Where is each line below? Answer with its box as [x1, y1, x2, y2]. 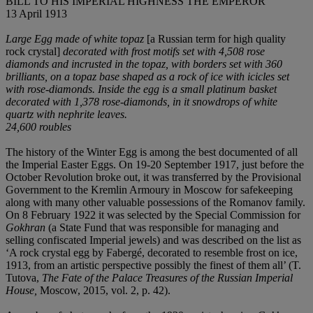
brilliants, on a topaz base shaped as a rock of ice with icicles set [6, 70, 289, 82]
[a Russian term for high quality [144, 32, 286, 45]
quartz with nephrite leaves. [6, 108, 127, 120]
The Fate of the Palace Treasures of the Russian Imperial [42, 271, 293, 284]
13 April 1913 [6, 7, 67, 20]
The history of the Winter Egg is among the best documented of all [6, 145, 298, 158]
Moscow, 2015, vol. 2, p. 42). [40, 284, 170, 296]
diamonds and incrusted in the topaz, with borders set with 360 [6, 57, 282, 70]
